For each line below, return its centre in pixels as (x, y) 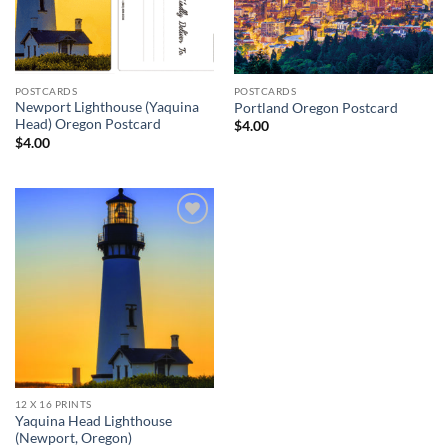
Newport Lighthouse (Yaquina (106, 107)
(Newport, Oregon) (73, 437)
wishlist (185, 252)
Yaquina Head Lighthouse (93, 420)
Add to (185, 238)
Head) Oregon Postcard (87, 124)
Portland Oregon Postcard (315, 107)
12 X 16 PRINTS (53, 404)
